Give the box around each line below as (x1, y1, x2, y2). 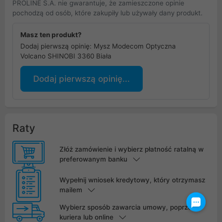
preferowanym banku (59, 155, 127, 163)
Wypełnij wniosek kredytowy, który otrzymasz (59, 176, 205, 184)
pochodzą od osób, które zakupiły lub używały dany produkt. (12, 8, 203, 17)
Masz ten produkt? (20, 30, 82, 39)
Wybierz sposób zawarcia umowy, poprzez (59, 203, 195, 212)
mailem (59, 186, 82, 194)
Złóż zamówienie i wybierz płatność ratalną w (59, 145, 204, 153)
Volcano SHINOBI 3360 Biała (20, 52, 111, 60)
